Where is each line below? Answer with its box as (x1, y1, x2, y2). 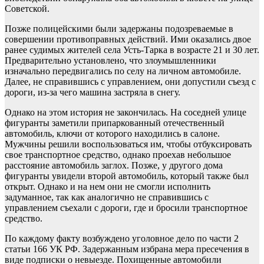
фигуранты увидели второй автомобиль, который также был (5, 171, 249, 181)
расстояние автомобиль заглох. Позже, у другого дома (5, 160, 223, 170)
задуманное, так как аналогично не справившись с (5, 192, 209, 202)
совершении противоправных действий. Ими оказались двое (5, 34, 251, 44)
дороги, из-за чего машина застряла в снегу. (5, 87, 180, 97)
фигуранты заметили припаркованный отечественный (5, 118, 225, 128)
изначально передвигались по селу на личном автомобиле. (5, 66, 241, 76)
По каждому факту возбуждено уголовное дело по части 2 (5, 233, 239, 243)
